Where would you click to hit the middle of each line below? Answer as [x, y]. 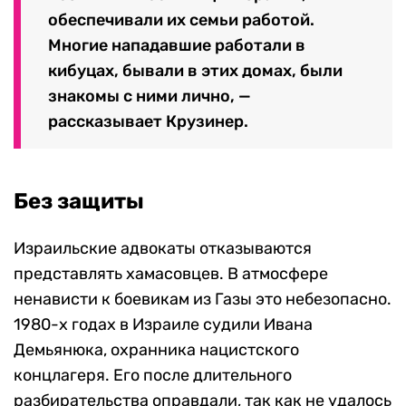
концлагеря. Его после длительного [153, 375]
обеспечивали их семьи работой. [181, 19]
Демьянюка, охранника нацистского [156, 349]
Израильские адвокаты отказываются [163, 248]
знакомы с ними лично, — [150, 96]
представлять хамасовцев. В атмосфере [171, 273]
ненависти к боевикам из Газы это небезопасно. [203, 299]
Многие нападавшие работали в [177, 45]
